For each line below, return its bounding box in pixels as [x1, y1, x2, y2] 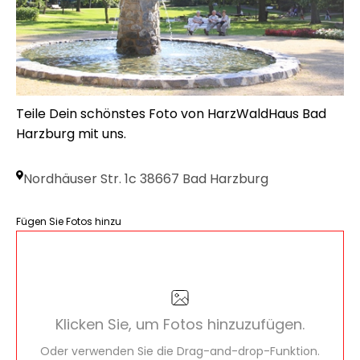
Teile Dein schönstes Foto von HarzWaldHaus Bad [16, 104, 326, 124]
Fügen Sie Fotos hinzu [16, 215, 121, 229]
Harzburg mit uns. [16, 125, 126, 144]
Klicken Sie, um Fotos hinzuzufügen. [55, 314, 305, 335]
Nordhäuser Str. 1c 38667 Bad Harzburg [23, 170, 268, 189]
